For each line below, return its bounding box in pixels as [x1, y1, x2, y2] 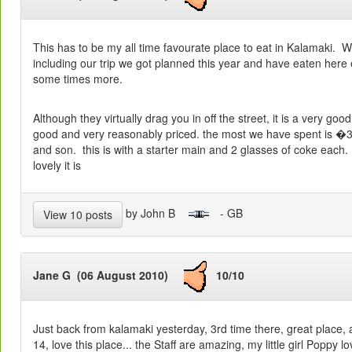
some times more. [33, 71, 123, 87]
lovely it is [33, 157, 81, 174]
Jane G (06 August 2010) [33, 267, 184, 284]
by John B [123, 204, 188, 221]
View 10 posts [43, 207, 112, 223]
